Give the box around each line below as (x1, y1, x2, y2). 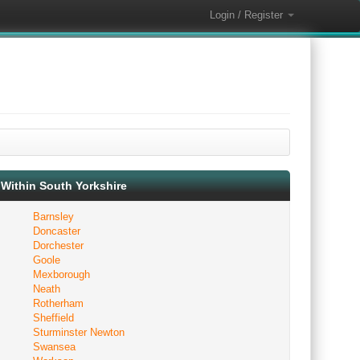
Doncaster (33, 225, 80, 237)
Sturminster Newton (33, 326, 125, 338)
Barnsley (33, 211, 74, 223)
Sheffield (33, 312, 74, 324)
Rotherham (33, 297, 84, 309)
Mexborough (33, 268, 90, 280)
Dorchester (33, 239, 84, 252)
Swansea (33, 341, 76, 353)
